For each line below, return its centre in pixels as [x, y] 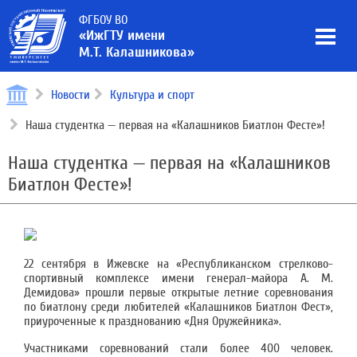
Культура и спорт [152, 95]
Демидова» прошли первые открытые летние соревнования [178, 292]
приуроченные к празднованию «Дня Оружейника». [153, 321]
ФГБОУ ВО [103, 20]
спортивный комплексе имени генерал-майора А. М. [178, 278]
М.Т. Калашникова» [137, 52]
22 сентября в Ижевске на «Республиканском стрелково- [178, 264]
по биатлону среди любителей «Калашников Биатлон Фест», [178, 307]
